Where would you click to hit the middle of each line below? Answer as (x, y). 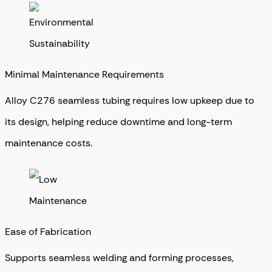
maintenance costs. (49, 143)
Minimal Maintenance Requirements (84, 75)
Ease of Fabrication (48, 232)
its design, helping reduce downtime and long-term (118, 122)
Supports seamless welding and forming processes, (119, 258)
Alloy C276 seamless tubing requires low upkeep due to (130, 101)
